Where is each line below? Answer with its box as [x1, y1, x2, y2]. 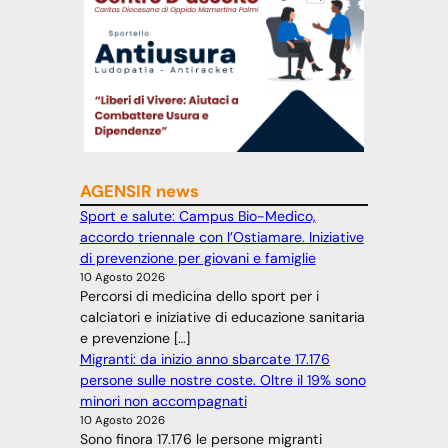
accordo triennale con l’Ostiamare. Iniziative [79, 227, 364, 246]
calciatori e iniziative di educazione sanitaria [79, 307, 365, 326]
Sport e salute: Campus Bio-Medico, [79, 206, 316, 225]
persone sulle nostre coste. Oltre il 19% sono [79, 370, 366, 389]
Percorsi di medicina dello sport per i [79, 286, 319, 305]
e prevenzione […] [79, 328, 190, 347]
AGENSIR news [79, 179, 199, 202]
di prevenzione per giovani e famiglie [79, 248, 316, 267]
